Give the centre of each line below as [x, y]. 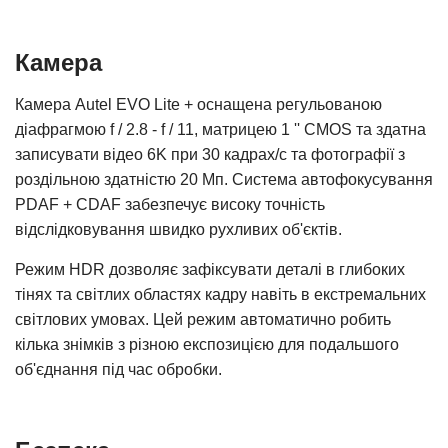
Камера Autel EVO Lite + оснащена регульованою [198, 104]
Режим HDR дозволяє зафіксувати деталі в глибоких [210, 269]
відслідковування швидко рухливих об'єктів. [178, 229]
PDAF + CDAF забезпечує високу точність [170, 204]
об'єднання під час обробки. [118, 369]
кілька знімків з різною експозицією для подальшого [207, 344]
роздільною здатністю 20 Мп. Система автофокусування [224, 179]
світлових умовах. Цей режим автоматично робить [203, 319]
